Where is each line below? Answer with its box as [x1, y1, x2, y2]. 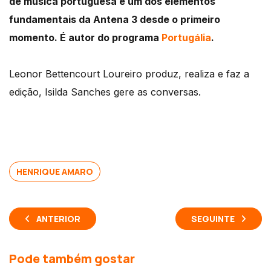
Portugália [162, 31, 211, 44]
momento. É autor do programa [9, 31, 162, 44]
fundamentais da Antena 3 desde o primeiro [9, 13, 220, 26]
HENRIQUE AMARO [16, 166, 93, 178]
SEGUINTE [191, 213, 235, 225]
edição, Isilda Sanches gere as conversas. [9, 86, 201, 99]
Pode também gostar [9, 250, 135, 267]
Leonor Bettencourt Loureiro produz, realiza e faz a [9, 68, 249, 80]
